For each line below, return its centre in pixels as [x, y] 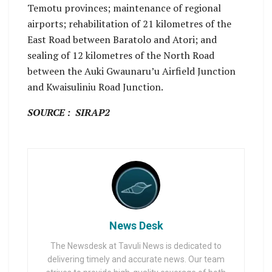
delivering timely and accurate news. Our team [136, 260]
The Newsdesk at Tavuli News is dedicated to [136, 246]
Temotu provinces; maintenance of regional [124, 8]
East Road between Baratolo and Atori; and [122, 40]
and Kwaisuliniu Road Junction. [95, 87]
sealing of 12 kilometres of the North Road [121, 56]
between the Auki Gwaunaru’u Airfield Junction [131, 71]
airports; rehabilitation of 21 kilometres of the [129, 24]
